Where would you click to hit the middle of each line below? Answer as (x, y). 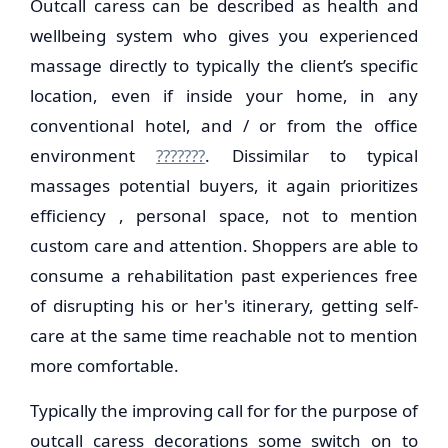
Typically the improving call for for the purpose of (224, 410)
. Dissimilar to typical (311, 155)
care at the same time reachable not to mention (224, 335)
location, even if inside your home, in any (224, 95)
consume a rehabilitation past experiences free (224, 275)
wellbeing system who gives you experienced (224, 35)
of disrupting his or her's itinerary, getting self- (224, 305)
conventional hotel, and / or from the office (224, 125)
